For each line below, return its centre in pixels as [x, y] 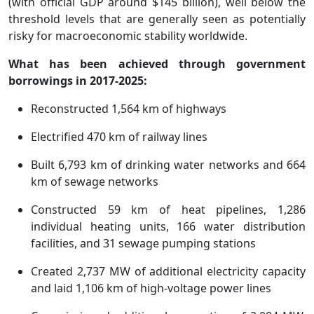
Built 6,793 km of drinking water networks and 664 [168, 165]
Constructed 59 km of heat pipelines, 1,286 [168, 210]
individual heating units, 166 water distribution [168, 227]
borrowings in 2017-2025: [78, 81]
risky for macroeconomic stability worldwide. [128, 36]
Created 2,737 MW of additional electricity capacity [168, 272]
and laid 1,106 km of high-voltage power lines [151, 288]
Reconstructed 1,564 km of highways [129, 109]
